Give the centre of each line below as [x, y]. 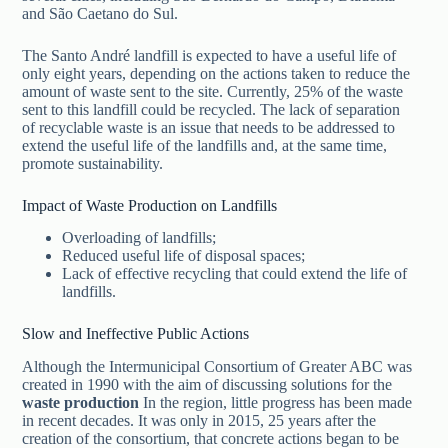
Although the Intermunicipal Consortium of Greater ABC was [217, 367]
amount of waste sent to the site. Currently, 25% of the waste [213, 91]
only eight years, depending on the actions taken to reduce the [216, 73]
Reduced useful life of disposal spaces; [184, 256]
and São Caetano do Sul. [100, 13]
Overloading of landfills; [139, 238]
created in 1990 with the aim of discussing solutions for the [207, 385]
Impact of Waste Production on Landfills [150, 205]
